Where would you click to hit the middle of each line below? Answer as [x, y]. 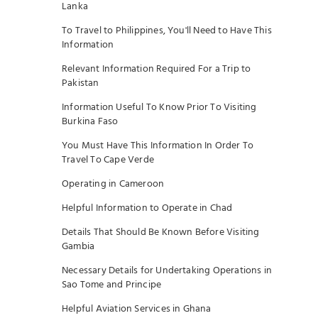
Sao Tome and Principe [112, 285]
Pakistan [81, 83]
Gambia [78, 247]
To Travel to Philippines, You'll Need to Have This [167, 31]
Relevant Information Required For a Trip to [157, 69]
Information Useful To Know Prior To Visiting [159, 108]
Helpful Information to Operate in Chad [147, 208]
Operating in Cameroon [113, 184]
